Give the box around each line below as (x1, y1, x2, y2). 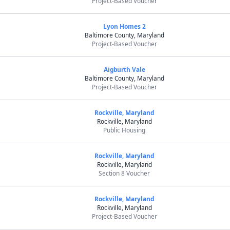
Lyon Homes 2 (103, 22, 146, 30)
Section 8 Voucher (99, 169, 150, 177)
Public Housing (103, 126, 146, 134)
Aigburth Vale (103, 65, 145, 73)
